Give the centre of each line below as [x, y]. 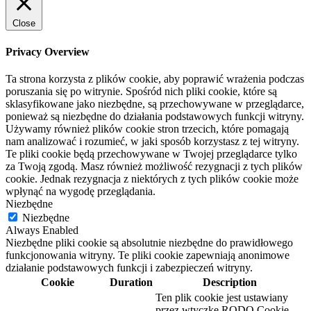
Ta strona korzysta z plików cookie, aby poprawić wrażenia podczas [155, 78]
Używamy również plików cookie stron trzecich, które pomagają [147, 128]
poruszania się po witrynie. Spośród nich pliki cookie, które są [141, 91]
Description [229, 282]
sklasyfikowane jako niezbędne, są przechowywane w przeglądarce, [155, 103]
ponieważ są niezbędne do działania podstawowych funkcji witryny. [155, 116]
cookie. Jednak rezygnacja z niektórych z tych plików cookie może [152, 178]
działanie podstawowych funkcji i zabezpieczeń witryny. [129, 267]
